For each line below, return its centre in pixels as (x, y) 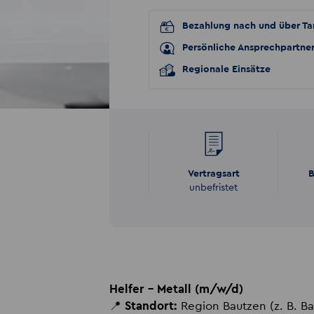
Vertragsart (213, 173)
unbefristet (214, 188)
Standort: (151, 306)
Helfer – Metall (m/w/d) (176, 289)
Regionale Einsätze (226, 70)
